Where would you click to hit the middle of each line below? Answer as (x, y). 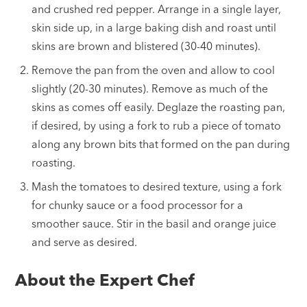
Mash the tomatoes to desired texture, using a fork (157, 187)
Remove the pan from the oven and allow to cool (153, 70)
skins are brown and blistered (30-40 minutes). (146, 46)
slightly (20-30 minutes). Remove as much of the (150, 89)
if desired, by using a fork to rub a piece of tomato (157, 126)
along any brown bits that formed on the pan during (161, 144)
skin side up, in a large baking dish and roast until (154, 28)
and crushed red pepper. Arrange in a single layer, (157, 9)
